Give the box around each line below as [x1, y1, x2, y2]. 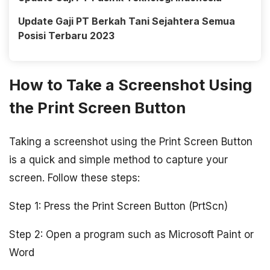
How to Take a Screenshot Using [9, 75, 252, 95]
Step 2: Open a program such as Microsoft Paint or [9, 228, 254, 240]
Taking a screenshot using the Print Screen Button [9, 135, 253, 148]
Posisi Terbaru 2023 [18, 30, 115, 42]
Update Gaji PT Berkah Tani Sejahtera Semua [18, 15, 235, 28]
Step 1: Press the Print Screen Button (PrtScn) [9, 199, 228, 212]
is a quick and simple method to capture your [9, 153, 228, 166]
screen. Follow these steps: [9, 171, 140, 184]
